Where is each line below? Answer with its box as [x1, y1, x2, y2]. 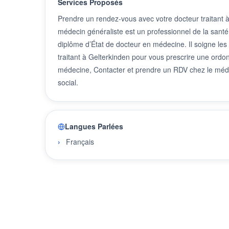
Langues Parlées [65, 121, 123, 131]
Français [66, 136, 94, 147]
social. [58, 77, 78, 87]
